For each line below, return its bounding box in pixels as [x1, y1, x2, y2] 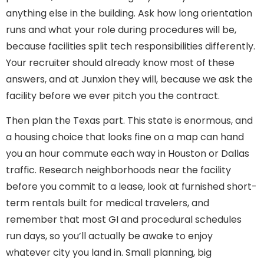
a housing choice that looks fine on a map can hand [6, 130, 244, 144]
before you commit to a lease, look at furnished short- [6, 180, 257, 194]
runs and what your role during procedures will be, [6, 22, 236, 37]
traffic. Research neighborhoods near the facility [6, 163, 231, 177]
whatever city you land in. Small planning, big [6, 246, 212, 260]
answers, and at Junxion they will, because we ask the [6, 72, 253, 86]
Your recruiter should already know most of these [6, 55, 235, 70]
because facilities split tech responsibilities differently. [6, 39, 255, 53]
